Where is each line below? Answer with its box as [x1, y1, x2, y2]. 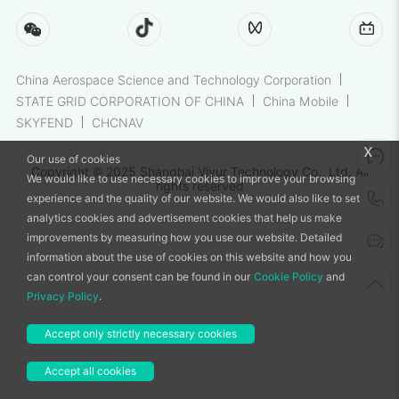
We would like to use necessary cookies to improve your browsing [27, 172, 355, 185]
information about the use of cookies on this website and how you [27, 250, 352, 264]
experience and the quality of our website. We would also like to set [27, 191, 360, 205]
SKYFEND [15, 116, 73, 131]
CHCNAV [91, 116, 143, 131]
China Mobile [262, 94, 338, 110]
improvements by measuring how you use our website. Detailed [27, 231, 342, 244]
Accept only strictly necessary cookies [45, 327, 237, 340]
